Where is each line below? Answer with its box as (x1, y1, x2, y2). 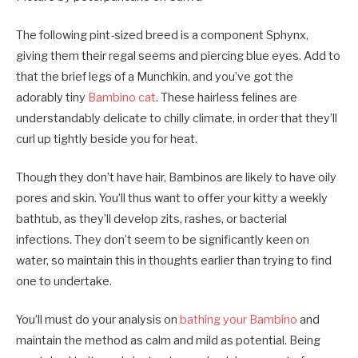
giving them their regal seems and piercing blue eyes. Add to (16, 48, 340, 63)
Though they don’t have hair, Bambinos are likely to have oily (16, 170, 336, 185)
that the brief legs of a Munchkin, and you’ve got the (16, 69, 293, 84)
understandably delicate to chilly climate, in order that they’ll (16, 110, 337, 125)
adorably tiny (16, 89, 88, 105)
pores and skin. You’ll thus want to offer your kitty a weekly (16, 191, 328, 206)
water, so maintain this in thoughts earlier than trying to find (16, 253, 332, 268)
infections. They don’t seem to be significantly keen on (16, 233, 309, 248)
